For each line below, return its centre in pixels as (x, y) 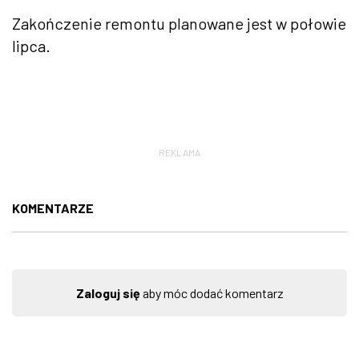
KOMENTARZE (53, 208)
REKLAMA (179, 152)
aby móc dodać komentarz (212, 292)
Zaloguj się (108, 292)
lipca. (31, 45)
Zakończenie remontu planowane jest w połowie (179, 23)
